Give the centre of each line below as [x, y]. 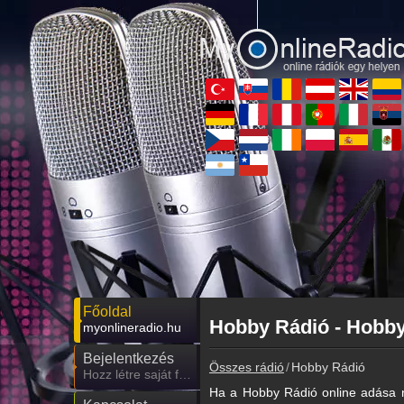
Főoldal [107, 312]
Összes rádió [247, 367]
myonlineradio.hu [132, 328]
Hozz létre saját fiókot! [185, 375]
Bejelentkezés [129, 359]
